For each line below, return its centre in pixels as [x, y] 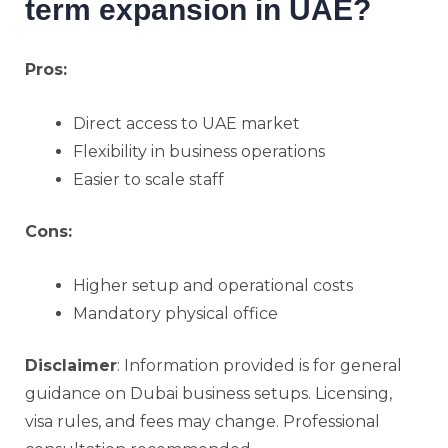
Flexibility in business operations [199, 151]
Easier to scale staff [148, 179]
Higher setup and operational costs [213, 285]
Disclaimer [71, 365]
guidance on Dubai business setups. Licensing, [208, 393]
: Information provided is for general [259, 365]
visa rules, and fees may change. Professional [202, 421]
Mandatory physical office [175, 313]
